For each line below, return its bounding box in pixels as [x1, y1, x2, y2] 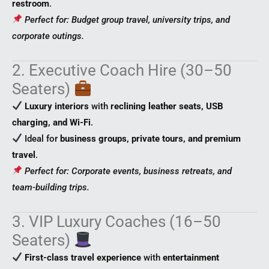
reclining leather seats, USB [110, 100, 224, 112]
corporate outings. [12, 30, 84, 41]
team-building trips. [12, 181, 89, 193]
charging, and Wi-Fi [12, 116, 91, 128]
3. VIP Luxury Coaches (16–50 [12, 212, 221, 231]
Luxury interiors [25, 100, 89, 112]
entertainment [163, 252, 220, 263]
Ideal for [22, 133, 61, 144]
